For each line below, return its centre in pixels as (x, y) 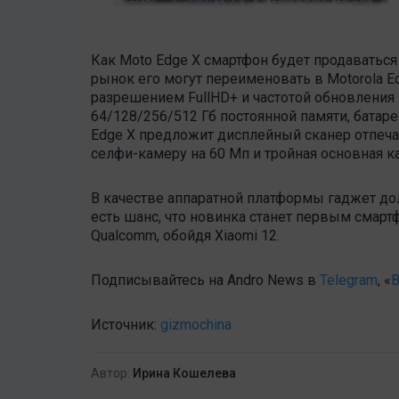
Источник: (126, 325)
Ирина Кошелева (184, 374)
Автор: (110, 374)
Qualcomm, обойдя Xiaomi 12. (185, 236)
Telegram (349, 281)
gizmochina (196, 325)
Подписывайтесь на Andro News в (205, 281)
